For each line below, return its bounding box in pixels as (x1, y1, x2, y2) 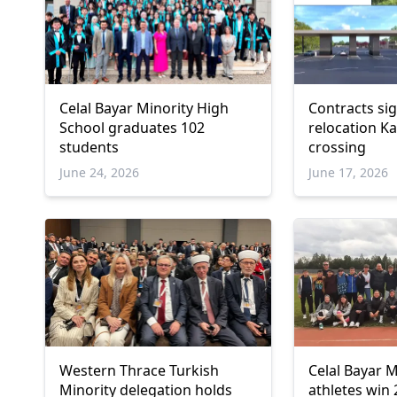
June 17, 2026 (308, 164, 389, 182)
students (59, 137, 119, 158)
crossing (308, 137, 367, 158)
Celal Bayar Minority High (59, 98, 229, 119)
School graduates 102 (59, 118, 205, 138)
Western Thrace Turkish (59, 360, 219, 380)
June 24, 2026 (59, 164, 139, 182)
